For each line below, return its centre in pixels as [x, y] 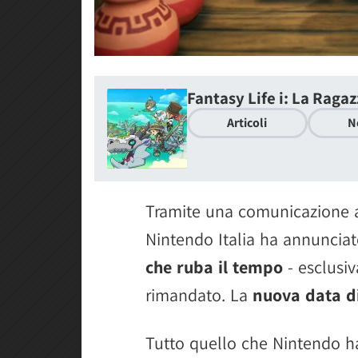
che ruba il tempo [214, 267]
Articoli [247, 122]
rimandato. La [199, 294]
